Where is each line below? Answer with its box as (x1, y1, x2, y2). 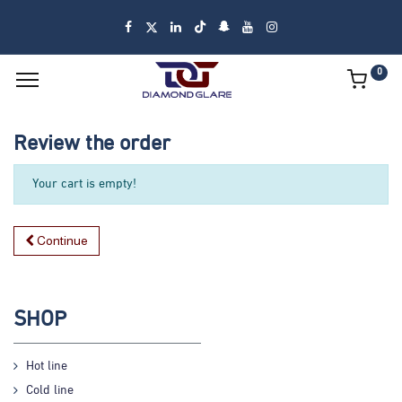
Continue (34, 233, 88, 249)
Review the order (13, 127, 170, 163)
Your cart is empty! (32, 174, 136, 196)
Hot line (26, 356, 71, 378)
